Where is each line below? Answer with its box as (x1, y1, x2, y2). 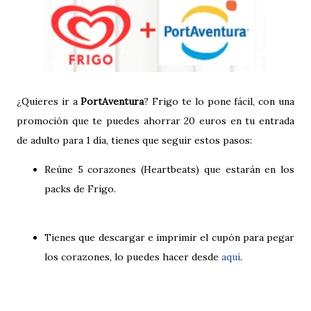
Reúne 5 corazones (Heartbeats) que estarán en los (44, 163, 294, 176)
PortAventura (81, 95, 144, 108)
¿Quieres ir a (17, 95, 81, 108)
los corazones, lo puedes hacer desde (44, 251, 221, 264)
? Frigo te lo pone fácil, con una (144, 95, 295, 108)
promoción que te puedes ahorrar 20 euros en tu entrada (17, 115, 294, 128)
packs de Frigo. (44, 183, 116, 196)
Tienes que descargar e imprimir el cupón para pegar (44, 231, 294, 244)
